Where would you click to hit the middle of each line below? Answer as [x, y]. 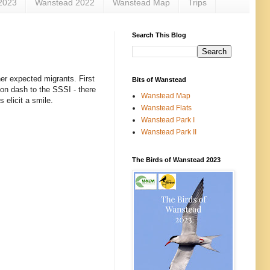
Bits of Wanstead [159, 79]
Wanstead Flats [166, 108]
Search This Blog [159, 35]
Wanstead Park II [169, 132]
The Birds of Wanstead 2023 [176, 159]
